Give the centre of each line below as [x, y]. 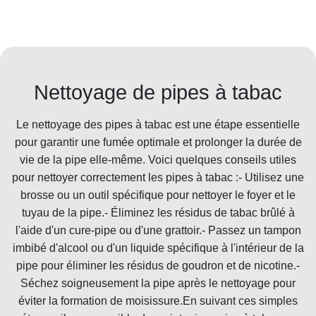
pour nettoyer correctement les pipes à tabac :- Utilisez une [158, 177]
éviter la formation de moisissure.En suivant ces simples [158, 300]
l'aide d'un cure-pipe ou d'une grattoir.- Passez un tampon [158, 230]
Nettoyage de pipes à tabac [158, 92]
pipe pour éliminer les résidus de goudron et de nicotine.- [158, 265]
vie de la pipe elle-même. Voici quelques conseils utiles [158, 159]
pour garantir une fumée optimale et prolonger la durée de [158, 142]
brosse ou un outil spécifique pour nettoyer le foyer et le [158, 195]
